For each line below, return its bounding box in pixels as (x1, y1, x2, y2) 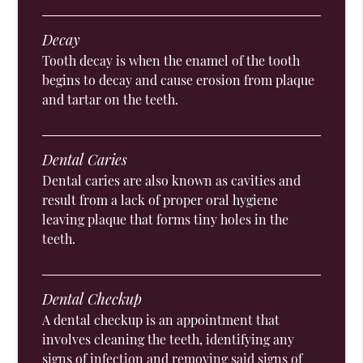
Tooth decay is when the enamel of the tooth (42, 52, 301, 70)
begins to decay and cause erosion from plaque (42, 71, 315, 89)
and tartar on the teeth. (42, 91, 179, 109)
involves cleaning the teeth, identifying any (42, 331, 295, 348)
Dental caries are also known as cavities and (42, 172, 301, 190)
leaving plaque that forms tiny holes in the (42, 211, 289, 228)
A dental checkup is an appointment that (42, 311, 280, 329)
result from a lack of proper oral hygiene (42, 191, 279, 209)
